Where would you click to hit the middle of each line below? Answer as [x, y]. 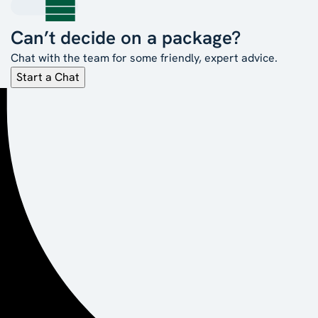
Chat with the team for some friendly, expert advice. [144, 57]
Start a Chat [48, 77]
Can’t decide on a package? [126, 37]
